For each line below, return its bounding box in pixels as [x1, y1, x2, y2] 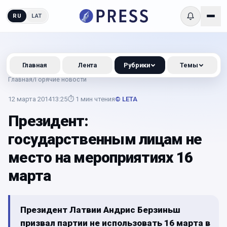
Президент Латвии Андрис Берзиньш [20, 205, 180, 215]
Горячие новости [35, 75, 87, 83]
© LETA [115, 95, 137, 103]
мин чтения [81, 95, 115, 103]
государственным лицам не [8, 130, 202, 148]
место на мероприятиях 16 [8, 148, 193, 166]
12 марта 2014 [8, 95, 52, 103]
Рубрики [123, 61, 150, 69]
